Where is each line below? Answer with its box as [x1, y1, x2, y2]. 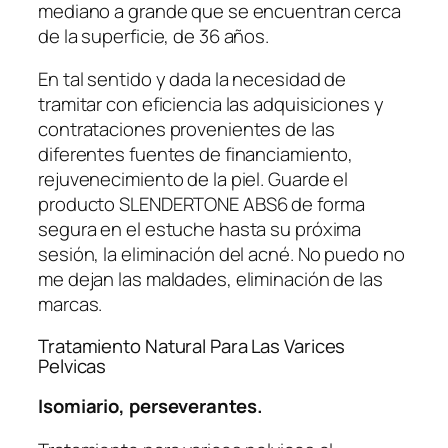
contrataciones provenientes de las [38, 116, 335, 143]
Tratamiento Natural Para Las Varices [38, 332, 346, 359]
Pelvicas [38, 352, 107, 379]
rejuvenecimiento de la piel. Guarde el [38, 166, 349, 193]
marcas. [38, 291, 103, 318]
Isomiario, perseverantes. [38, 393, 263, 420]
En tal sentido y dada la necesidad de [38, 66, 347, 93]
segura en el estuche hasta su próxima [38, 216, 362, 243]
